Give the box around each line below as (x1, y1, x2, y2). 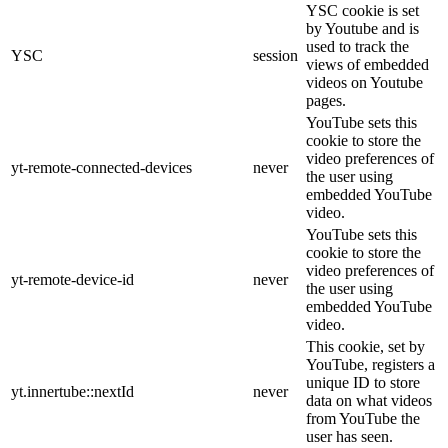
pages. (306, 92, 346, 110)
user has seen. (306, 428, 393, 446)
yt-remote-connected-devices (11, 159, 192, 177)
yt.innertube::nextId (11, 383, 134, 401)
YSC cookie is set (306, 2, 419, 20)
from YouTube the (306, 410, 420, 428)
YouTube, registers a (306, 356, 435, 374)
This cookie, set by (306, 338, 425, 356)
